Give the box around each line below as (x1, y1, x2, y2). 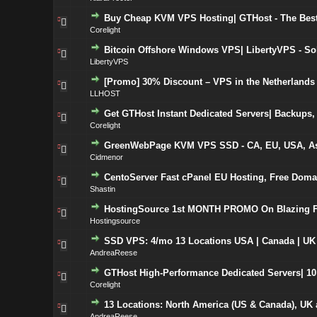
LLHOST (89, 89, 120, 98)
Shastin (89, 185, 115, 193)
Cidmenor (89, 153, 123, 161)
